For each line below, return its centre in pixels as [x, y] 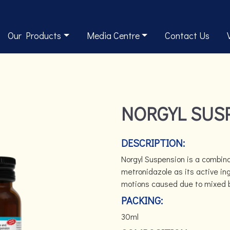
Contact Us [187, 35]
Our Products [35, 35]
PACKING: [142, 200]
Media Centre [113, 35]
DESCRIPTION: [153, 143]
